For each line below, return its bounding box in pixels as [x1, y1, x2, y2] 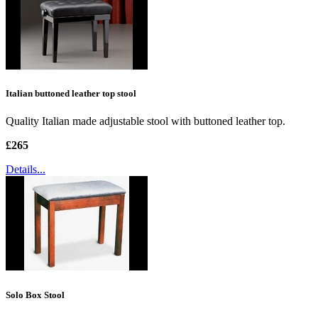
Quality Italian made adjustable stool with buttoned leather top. [6, 115, 285, 128]
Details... [6, 163, 45, 176]
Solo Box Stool [6, 289, 65, 300]
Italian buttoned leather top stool [6, 88, 136, 99]
